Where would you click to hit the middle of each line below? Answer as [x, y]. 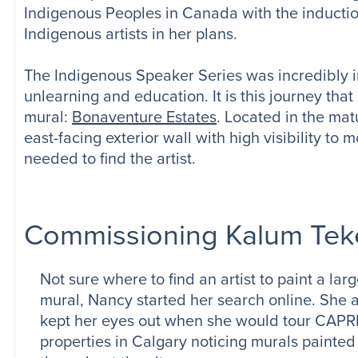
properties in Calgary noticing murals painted [198, 342]
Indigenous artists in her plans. [131, 34]
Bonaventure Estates [144, 117]
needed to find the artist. [116, 159]
